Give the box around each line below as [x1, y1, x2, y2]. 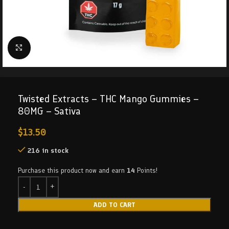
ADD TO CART [94, 200, 135, 209]
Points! [135, 166, 157, 175]
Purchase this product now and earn [18, 166, 127, 175]
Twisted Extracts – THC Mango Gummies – [18, 93, 199, 105]
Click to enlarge [30, 43, 78, 52]
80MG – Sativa [18, 105, 81, 117]
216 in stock [28, 146, 68, 155]
